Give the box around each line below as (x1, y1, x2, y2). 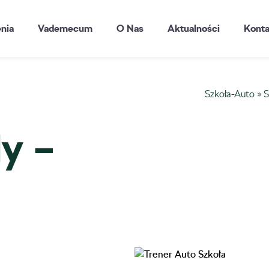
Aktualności (168, 22, 220, 34)
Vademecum (38, 22, 93, 34)
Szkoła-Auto (205, 88, 255, 100)
